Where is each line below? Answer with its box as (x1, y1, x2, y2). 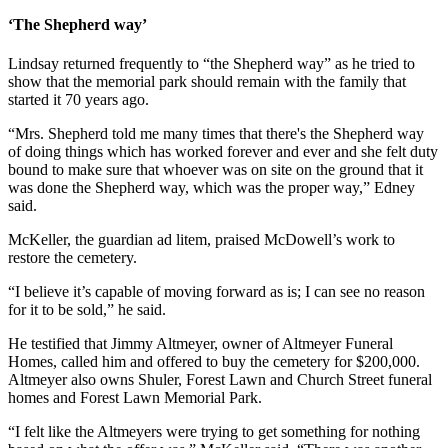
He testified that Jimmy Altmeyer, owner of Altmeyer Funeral (8, 335, 393, 353)
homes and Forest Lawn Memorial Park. (8, 389, 262, 407)
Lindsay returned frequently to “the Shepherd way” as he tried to (8, 55, 415, 73)
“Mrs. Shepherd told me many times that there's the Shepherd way (8, 125, 424, 143)
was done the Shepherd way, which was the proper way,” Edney (8, 179, 415, 197)
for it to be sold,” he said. (8, 301, 166, 319)
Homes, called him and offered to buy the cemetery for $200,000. (8, 353, 420, 371)
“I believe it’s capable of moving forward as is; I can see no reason (8, 283, 425, 301)
